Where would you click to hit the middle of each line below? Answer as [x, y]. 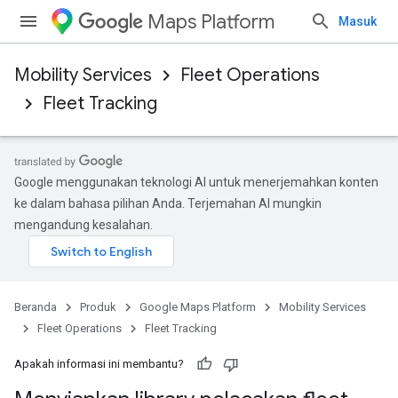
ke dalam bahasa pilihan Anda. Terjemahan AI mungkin [168, 203]
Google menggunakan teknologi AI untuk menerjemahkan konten [196, 182]
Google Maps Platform [198, 307]
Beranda [36, 307]
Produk [98, 307]
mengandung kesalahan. [84, 225]
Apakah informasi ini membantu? [99, 364]
